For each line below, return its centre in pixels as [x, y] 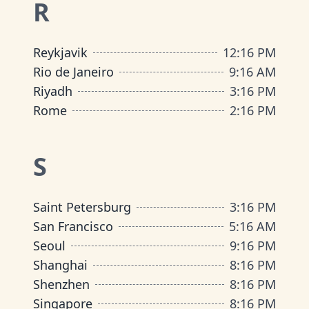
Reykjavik [60, 52]
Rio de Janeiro [73, 72]
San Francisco [73, 226]
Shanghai [60, 265]
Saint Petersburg [82, 207]
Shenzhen [61, 284]
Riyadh [53, 91]
